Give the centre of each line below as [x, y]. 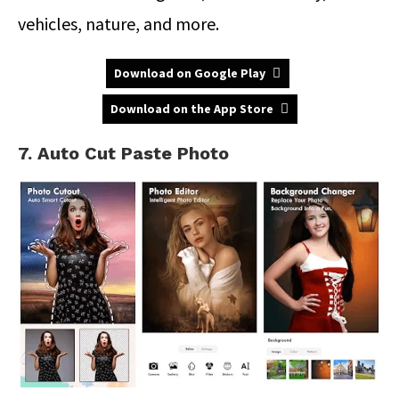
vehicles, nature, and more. [118, 24]
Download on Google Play [190, 73]
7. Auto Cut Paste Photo [123, 154]
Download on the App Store [191, 109]
